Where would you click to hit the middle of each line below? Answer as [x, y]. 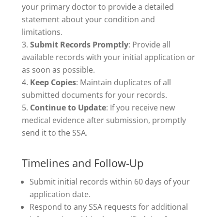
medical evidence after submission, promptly [104, 120]
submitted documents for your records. [94, 95]
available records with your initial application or [108, 57]
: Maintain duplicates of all [123, 83]
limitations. [42, 32]
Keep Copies [53, 83]
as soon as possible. [58, 70]
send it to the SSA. [54, 133]
